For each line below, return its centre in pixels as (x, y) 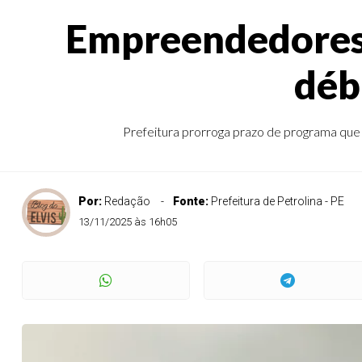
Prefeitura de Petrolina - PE (278, 201)
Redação (127, 201)
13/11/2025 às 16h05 (128, 222)
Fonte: (192, 201)
